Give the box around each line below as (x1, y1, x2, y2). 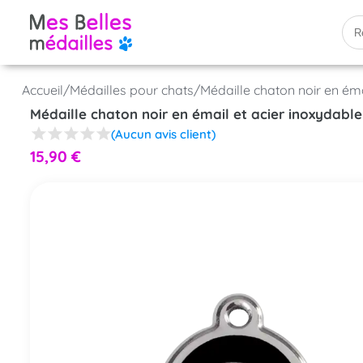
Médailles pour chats (69, 82, 194, 98)
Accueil (21, 82, 63, 98)
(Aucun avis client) (110, 126, 216, 142)
